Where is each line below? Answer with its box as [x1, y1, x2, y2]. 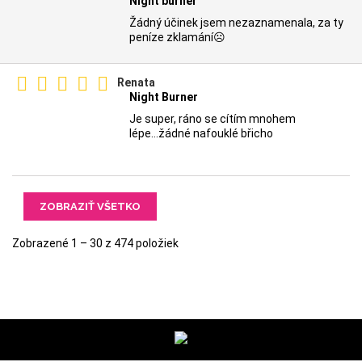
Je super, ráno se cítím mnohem [129, 112, 296, 125]
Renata [117, 75, 155, 89]
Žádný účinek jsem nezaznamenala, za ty [129, 15, 343, 29]
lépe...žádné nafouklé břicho [129, 126, 273, 140]
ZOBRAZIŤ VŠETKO [40, 200, 141, 213]
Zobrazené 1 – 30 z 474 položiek [12, 236, 179, 250]
